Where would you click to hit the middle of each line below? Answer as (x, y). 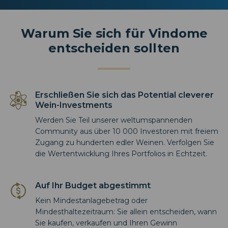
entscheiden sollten (114, 48)
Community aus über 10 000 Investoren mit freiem (127, 131)
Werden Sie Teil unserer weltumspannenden (114, 120)
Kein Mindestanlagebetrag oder (91, 200)
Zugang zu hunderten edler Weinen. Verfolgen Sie (125, 142)
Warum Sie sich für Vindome (114, 33)
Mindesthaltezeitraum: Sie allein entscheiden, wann (126, 211)
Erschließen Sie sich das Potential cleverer (124, 95)
